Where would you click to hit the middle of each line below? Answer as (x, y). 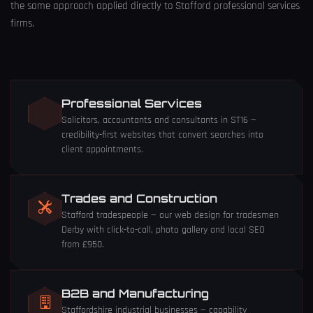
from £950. (83, 244)
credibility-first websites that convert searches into (162, 134)
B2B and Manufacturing (135, 293)
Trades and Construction (139, 198)
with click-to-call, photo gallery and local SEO (174, 230)
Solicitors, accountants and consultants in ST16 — (159, 120)
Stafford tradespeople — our (118, 215)
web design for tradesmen (227, 215)
